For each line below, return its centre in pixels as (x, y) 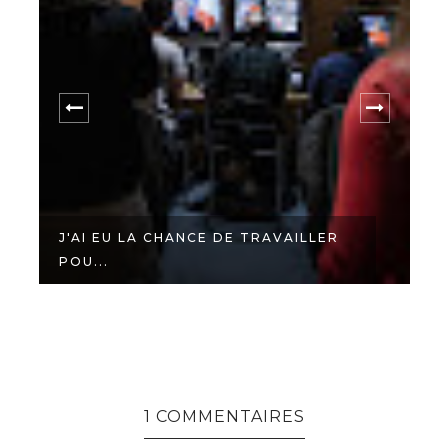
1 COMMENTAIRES (224, 416)
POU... (84, 261)
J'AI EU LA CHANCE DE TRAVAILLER (199, 237)
